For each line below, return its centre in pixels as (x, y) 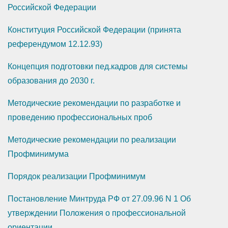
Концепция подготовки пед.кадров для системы (98, 67)
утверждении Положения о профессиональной (97, 213)
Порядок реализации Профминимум (77, 177)
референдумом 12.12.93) (55, 44)
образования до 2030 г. (51, 81)
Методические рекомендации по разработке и (94, 103)
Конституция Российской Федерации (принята (94, 30)
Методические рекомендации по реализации (92, 140)
